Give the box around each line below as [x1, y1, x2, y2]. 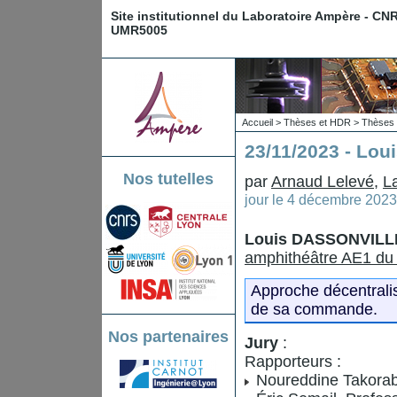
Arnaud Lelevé [271, 173, 374, 191]
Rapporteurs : [245, 353, 341, 370]
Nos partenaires [108, 327, 229, 346]
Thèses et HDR [284, 117, 351, 128]
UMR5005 [111, 23, 167, 37]
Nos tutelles [123, 169, 214, 188]
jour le [245, 191, 287, 207]
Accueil [242, 117, 273, 128]
